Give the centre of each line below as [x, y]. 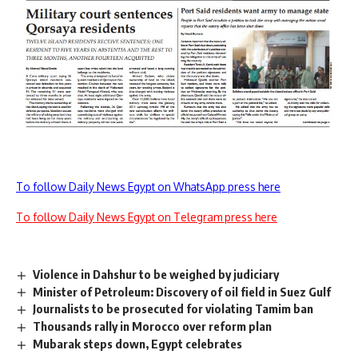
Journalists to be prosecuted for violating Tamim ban [173, 309]
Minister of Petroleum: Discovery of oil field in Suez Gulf [182, 291]
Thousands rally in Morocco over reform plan [153, 326]
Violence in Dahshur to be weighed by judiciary [156, 274]
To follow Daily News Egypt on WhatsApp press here [148, 186]
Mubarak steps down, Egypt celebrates [138, 344]
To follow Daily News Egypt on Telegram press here [147, 217]
